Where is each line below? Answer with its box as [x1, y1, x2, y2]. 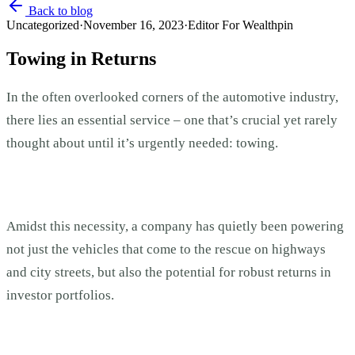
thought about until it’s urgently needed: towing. [6, 135, 281, 151]
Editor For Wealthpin [188, 18, 293, 32]
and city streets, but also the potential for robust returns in [6, 265, 331, 281]
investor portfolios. [6, 288, 117, 303]
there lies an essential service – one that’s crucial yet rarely [6, 112, 338, 128]
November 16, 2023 [83, 18, 184, 32]
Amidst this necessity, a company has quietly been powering [6, 219, 344, 235]
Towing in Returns [6, 48, 156, 69]
